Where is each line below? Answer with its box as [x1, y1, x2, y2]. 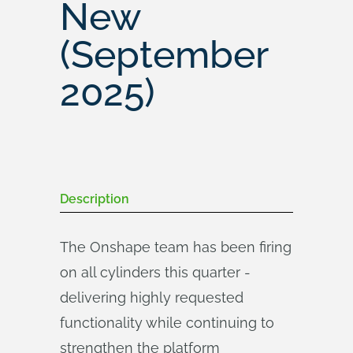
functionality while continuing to [60, 314, 274, 331]
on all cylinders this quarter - [60, 264, 251, 281]
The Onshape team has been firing [60, 239, 292, 255]
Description [60, 191, 129, 206]
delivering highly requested [60, 289, 243, 306]
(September [60, 32, 268, 76]
